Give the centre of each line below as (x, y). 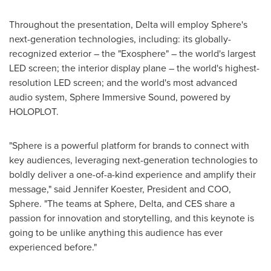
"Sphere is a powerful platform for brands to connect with (129, 145)
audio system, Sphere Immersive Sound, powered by (120, 97)
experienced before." (53, 247)
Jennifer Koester (108, 189)
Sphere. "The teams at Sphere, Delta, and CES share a (122, 203)
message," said (41, 189)
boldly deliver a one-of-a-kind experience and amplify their (132, 174)
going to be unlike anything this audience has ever (116, 232)
